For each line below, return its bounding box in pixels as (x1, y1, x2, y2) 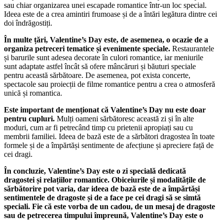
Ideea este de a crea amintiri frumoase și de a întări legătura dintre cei (4, 10, 217, 19)
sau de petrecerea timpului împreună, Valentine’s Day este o (4, 211, 203, 220)
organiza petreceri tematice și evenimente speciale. (4, 44, 170, 53)
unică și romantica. (4, 89, 62, 98)
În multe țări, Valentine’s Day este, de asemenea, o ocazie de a (4, 36, 208, 44)
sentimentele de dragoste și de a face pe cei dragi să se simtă (4, 193, 201, 202)
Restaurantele (170, 44, 214, 53)
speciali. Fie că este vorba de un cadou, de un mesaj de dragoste (4, 202, 215, 211)
